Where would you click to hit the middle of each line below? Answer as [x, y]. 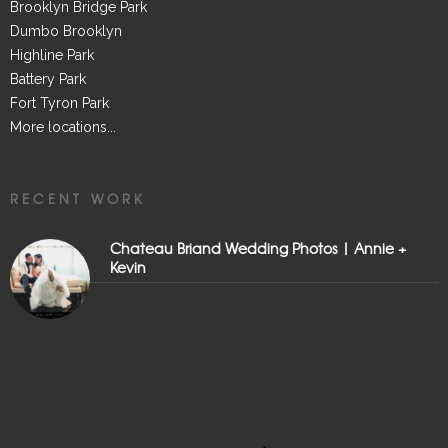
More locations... [63, 127]
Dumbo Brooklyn [66, 31]
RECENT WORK [78, 199]
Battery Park [48, 79]
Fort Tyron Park [59, 103]
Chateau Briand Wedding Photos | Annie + [258, 248]
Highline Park [52, 55]
